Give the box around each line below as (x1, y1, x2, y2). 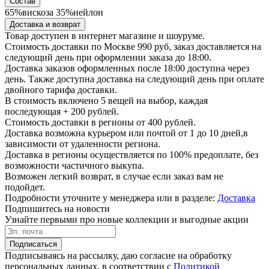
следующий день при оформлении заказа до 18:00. (5, 52, 211, 62)
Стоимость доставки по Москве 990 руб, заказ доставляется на (5, 41, 261, 52)
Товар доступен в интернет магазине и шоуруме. (5, 30, 205, 41)
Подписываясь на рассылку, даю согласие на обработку (5, 250, 232, 261)
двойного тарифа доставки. (5, 84, 117, 95)
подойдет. (5, 181, 45, 192)
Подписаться (10, 239, 57, 249)
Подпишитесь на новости (5, 203, 110, 214)
